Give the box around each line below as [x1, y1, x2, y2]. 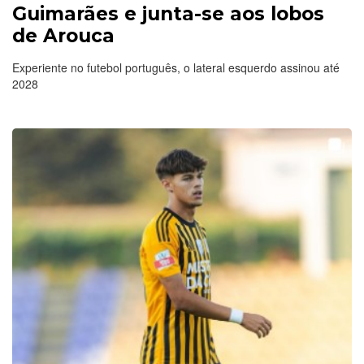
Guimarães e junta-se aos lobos [12, 2, 324, 25]
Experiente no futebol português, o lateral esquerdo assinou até [12, 58, 340, 76]
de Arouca [12, 24, 115, 47]
